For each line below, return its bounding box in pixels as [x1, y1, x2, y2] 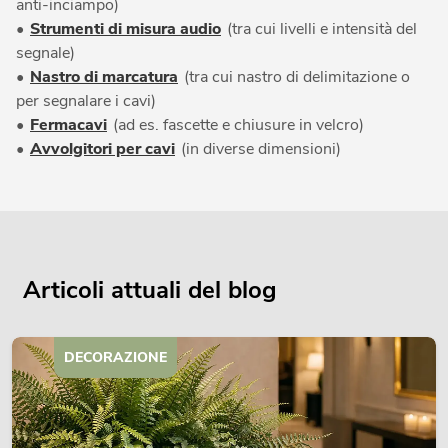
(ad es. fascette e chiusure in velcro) [109, 113, 364, 136]
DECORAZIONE [64, 347, 168, 367]
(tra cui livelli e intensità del [223, 17, 417, 40]
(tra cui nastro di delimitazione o [180, 65, 410, 88]
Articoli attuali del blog [23, 273, 277, 306]
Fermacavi [30, 113, 107, 136]
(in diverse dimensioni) [177, 137, 341, 160]
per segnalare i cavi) [16, 89, 156, 112]
